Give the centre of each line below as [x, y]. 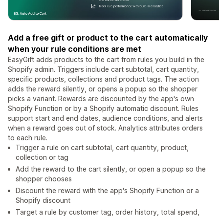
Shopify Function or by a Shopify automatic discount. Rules [103, 109]
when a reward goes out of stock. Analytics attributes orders [105, 128]
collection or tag [42, 157]
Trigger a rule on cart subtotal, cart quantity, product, [102, 148]
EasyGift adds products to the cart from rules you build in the [106, 60]
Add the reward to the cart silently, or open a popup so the [111, 169]
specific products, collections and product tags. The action [103, 79]
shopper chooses [44, 179]
